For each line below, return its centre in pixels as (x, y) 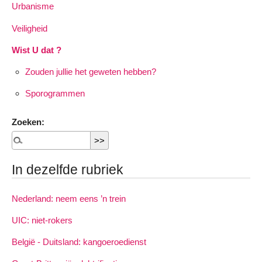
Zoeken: (28, 122)
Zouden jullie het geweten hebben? (90, 72)
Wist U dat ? (37, 50)
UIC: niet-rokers (42, 220)
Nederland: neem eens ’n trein (69, 198)
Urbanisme (33, 6)
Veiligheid (30, 28)
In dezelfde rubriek (68, 169)
